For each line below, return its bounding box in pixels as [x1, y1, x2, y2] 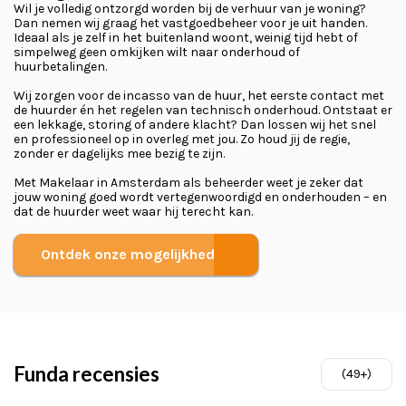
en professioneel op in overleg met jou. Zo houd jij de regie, [14, 131, 350, 147]
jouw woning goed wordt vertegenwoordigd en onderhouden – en [14, 189, 387, 205]
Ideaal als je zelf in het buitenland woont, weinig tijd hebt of [14, 30, 358, 45]
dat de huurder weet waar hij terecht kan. [14, 204, 253, 219]
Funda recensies [14, 362, 159, 386]
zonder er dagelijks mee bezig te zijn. [14, 146, 225, 161]
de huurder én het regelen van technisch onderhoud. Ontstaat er [14, 102, 392, 118]
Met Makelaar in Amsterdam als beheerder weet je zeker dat [14, 175, 363, 190]
